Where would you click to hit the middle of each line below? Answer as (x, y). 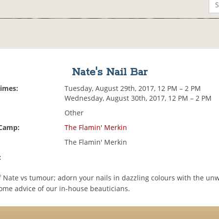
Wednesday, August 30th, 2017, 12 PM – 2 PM (138, 98)
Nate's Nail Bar (109, 73)
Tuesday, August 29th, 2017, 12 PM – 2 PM (133, 88)
